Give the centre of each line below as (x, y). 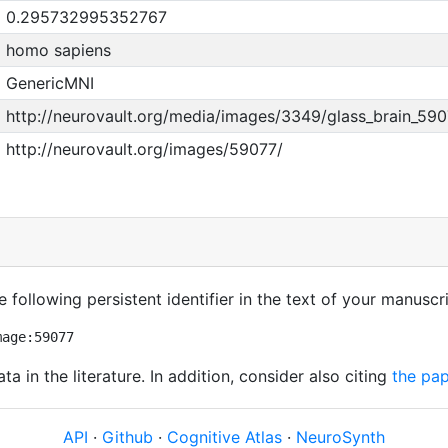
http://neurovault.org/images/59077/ (144, 149)
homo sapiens (58, 50)
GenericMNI (49, 83)
